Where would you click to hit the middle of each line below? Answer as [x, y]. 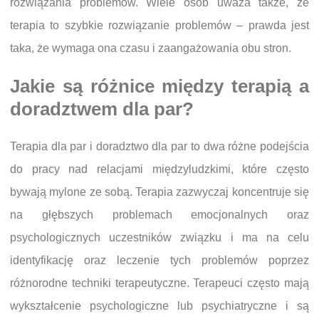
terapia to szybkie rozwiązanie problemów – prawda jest [159, 25]
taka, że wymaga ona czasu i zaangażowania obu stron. [151, 48]
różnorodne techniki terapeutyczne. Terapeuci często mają [159, 283]
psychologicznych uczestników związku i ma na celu [159, 237]
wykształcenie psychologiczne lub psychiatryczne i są [159, 305]
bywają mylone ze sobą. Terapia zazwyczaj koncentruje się [159, 192]
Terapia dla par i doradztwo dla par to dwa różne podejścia [159, 146]
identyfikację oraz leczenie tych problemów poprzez [159, 260]
